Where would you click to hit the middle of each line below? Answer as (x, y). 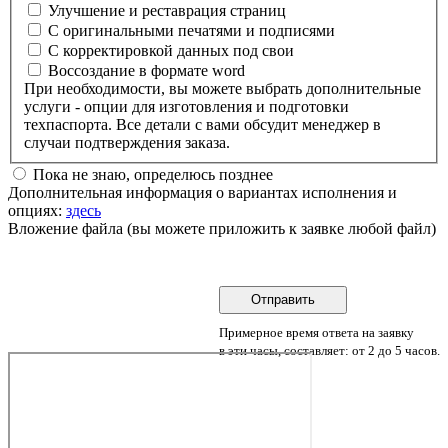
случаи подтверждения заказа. (127, 142)
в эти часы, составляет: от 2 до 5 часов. (329, 350)
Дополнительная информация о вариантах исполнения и (202, 192)
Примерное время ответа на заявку (316, 332)
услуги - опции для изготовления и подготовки (49, 106)
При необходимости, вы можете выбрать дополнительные (222, 88)
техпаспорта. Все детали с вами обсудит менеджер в (109, 124)
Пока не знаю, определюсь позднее (151, 174)
